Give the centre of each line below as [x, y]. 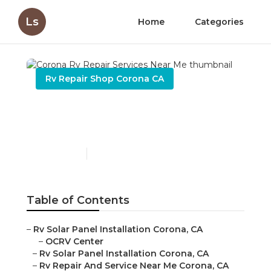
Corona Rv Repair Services [135, 109]
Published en [58, 154]
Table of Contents [78, 201]
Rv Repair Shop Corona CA [105, 79]
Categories [219, 22]
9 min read [112, 154]
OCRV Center [74, 242]
